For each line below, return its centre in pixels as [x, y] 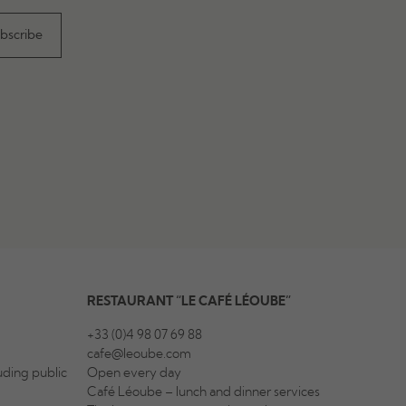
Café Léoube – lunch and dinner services [204, 392]
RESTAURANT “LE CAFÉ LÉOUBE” [189, 302]
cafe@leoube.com [140, 354]
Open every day [135, 373]
